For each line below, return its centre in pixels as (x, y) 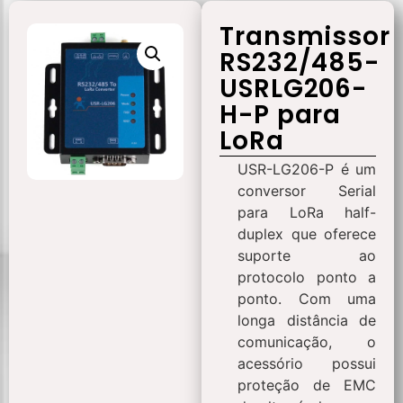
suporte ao (307, 255)
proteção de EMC (307, 385)
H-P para (281, 115)
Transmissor (305, 36)
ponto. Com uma (307, 299)
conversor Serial (307, 191)
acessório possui (307, 363)
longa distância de (307, 320)
